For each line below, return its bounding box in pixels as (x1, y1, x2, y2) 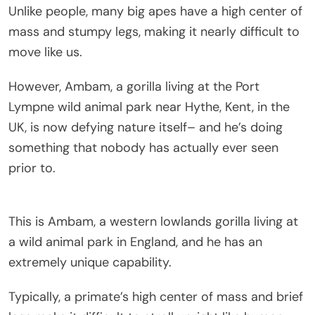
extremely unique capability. (8, 253, 172, 271)
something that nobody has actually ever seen (8, 139, 278, 156)
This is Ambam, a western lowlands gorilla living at (8, 212, 298, 230)
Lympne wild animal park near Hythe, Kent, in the (8, 98, 290, 115)
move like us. (8, 43, 82, 60)
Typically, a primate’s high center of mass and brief (8, 288, 303, 305)
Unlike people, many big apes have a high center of (8, 2, 302, 20)
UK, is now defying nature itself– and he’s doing (8, 118, 283, 136)
